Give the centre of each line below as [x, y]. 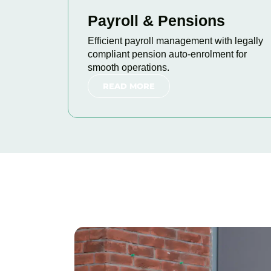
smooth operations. [129, 67]
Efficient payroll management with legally [175, 41]
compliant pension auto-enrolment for [167, 54]
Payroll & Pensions [156, 21]
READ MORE [129, 86]
